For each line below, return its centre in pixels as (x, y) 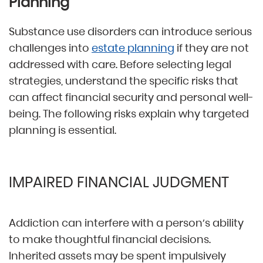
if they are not (212, 48)
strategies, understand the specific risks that (124, 81)
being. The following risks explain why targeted (129, 114)
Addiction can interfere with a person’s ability (126, 223)
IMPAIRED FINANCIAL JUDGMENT (119, 183)
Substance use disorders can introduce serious (130, 32)
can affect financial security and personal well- (131, 97)
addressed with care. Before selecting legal (120, 65)
